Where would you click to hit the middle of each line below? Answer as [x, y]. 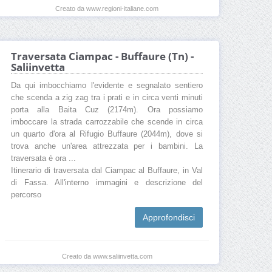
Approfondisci [169, 218]
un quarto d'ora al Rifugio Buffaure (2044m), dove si [107, 134]
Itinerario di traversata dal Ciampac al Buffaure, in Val [107, 171]
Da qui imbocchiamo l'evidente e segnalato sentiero [107, 86]
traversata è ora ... [43, 159]
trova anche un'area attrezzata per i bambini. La [107, 147]
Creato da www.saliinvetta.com [107, 257]
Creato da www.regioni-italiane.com [107, 9]
